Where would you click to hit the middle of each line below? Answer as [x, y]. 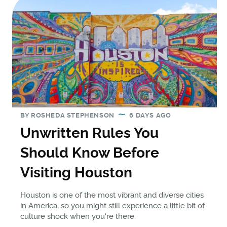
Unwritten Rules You [89, 133]
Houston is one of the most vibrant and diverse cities [112, 195]
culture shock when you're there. [78, 216]
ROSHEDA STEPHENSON [73, 115]
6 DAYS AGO [150, 115]
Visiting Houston [76, 172]
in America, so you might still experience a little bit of [112, 205]
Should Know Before [90, 153]
